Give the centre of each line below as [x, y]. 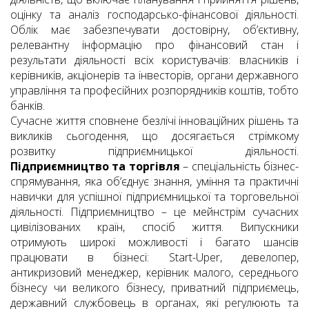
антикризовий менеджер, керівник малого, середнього [154, 273]
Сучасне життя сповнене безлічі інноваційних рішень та [154, 121]
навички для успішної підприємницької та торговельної [154, 197]
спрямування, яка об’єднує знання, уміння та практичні [154, 182]
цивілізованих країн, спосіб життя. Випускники [154, 227]
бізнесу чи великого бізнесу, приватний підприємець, [154, 288]
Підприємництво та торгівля [95, 167]
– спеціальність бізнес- [239, 167]
